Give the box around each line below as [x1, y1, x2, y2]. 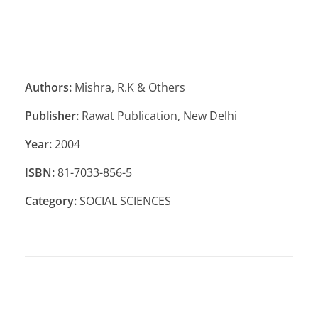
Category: [25, 192, 77, 209]
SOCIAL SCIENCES [77, 192, 171, 209]
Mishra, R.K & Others [72, 79, 185, 95]
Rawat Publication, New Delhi [79, 107, 237, 124]
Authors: [25, 79, 72, 95]
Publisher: [25, 107, 79, 124]
